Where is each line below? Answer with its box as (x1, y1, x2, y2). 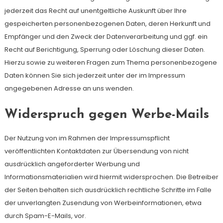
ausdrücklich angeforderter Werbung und (4, 159, 140, 169)
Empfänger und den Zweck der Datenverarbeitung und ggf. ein (4, 32, 208, 41)
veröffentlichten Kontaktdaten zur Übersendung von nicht (4, 146, 189, 156)
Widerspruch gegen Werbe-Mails (4, 108, 209, 121)
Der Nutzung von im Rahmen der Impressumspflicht (4, 133, 170, 143)
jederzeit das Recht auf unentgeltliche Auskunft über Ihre (4, 6, 187, 15)
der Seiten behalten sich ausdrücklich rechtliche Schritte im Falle (4, 185, 212, 195)
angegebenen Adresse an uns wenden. (4, 84, 134, 93)
